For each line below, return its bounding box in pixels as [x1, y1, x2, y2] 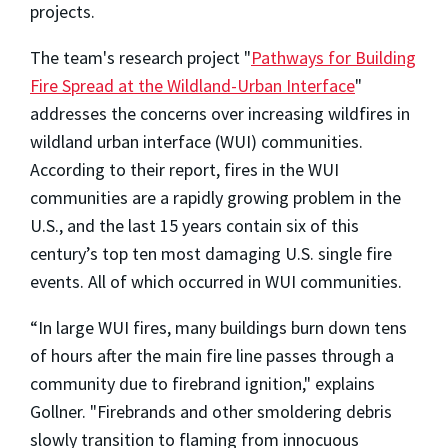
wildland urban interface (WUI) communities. [30, 129, 363, 153]
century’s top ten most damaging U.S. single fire [30, 241, 392, 265]
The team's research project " [30, 45, 251, 69]
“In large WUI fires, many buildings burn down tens [30, 315, 407, 339]
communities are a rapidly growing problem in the [30, 185, 401, 209]
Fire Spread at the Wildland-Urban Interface [30, 73, 355, 97]
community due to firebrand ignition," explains [30, 371, 375, 395]
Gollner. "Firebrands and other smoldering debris [30, 399, 392, 423]
